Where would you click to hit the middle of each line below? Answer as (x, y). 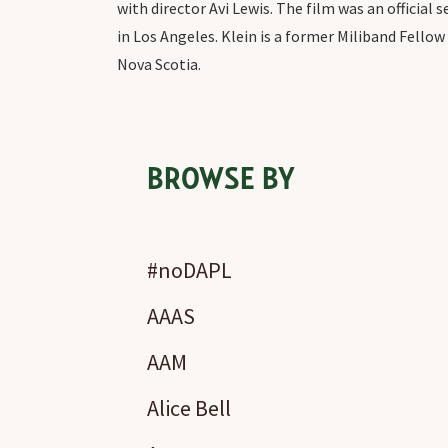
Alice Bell (189, 408)
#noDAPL (189, 270)
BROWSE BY (221, 179)
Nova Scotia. (159, 64)
